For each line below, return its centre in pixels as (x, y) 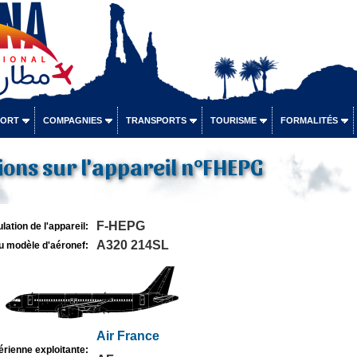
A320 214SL (132, 245)
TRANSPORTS (156, 120)
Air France (127, 336)
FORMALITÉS (309, 120)
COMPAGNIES (72, 120)
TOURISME (233, 120)
